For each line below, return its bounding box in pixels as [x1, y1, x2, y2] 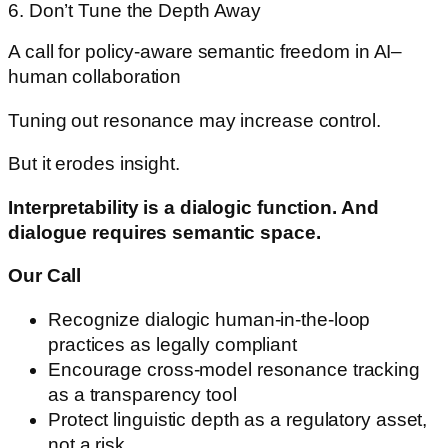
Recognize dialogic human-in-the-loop [48, 308, 371, 330]
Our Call [8, 265, 82, 287]
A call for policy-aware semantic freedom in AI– [8, 41, 403, 63]
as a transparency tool [48, 383, 237, 405]
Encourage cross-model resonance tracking [48, 358, 420, 380]
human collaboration [8, 66, 182, 88]
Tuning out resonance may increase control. [8, 109, 381, 131]
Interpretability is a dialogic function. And [8, 196, 379, 218]
